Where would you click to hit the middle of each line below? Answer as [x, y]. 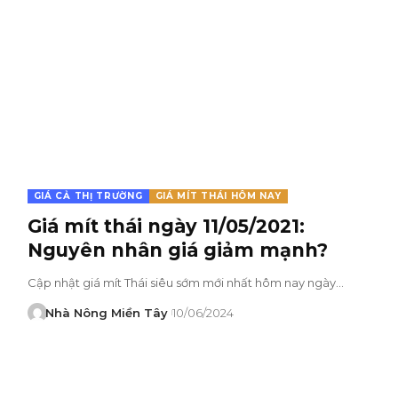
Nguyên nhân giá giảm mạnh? [177, 250]
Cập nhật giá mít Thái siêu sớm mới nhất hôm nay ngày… [185, 282]
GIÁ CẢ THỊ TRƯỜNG [88, 195]
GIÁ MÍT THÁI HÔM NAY [218, 195]
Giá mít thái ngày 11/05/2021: [166, 226]
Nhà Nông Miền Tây [107, 312]
